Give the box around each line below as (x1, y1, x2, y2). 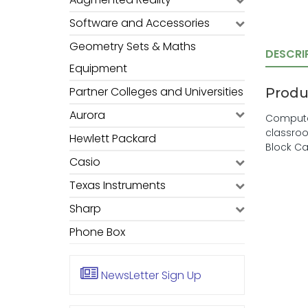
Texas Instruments (69, 177, 166, 193)
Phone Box (69, 224, 125, 240)
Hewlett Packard (69, 131, 156, 146)
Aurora (69, 107, 105, 123)
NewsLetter (101, 267, 159, 283)
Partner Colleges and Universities (69, 84, 243, 100)
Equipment (69, 60, 127, 76)
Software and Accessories (69, 15, 210, 31)
